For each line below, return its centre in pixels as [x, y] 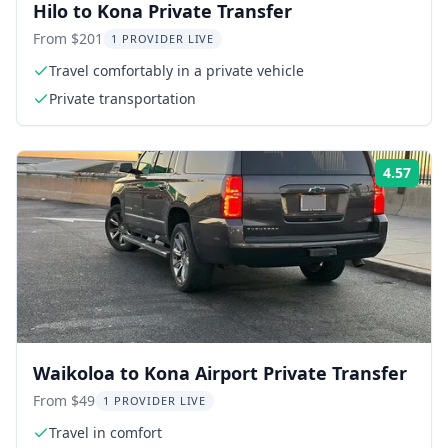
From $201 [68, 38]
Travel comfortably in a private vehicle [176, 70]
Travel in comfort [105, 432]
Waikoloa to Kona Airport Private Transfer [220, 372]
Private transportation [122, 98]
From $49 [64, 400]
